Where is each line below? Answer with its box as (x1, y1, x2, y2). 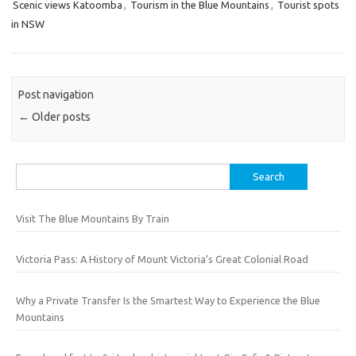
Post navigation (18, 88, 95, 102)
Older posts (29, 110, 91, 124)
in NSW (11, 18, 44, 29)
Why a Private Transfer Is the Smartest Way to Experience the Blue (16, 294, 320, 306)
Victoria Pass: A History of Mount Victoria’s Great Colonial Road (16, 253, 308, 265)
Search (15, 166, 47, 178)
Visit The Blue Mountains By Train (16, 212, 169, 224)
